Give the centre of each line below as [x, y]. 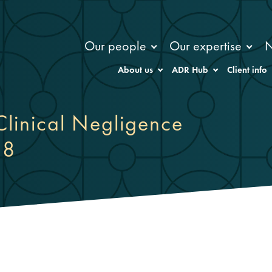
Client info [247, 70]
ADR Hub [190, 70]
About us [135, 70]
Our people [116, 46]
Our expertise [206, 46]
